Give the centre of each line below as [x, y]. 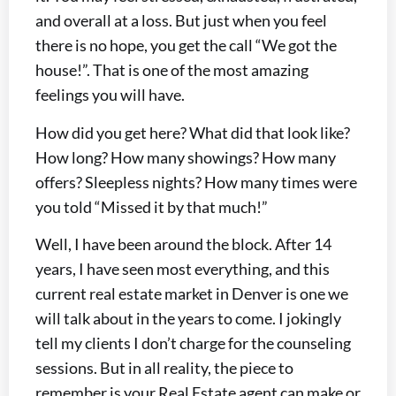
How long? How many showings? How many [186, 157]
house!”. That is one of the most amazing [172, 70]
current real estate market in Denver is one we [192, 294]
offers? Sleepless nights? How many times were [196, 182]
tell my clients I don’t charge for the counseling [193, 343]
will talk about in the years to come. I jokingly [188, 319]
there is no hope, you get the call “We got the [186, 46]
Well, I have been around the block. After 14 [183, 244]
